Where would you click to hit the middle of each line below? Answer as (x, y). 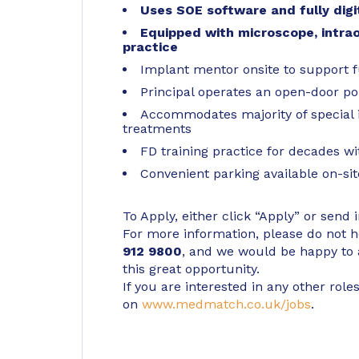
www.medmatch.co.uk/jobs (226, 304)
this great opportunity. (191, 269)
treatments (157, 129)
